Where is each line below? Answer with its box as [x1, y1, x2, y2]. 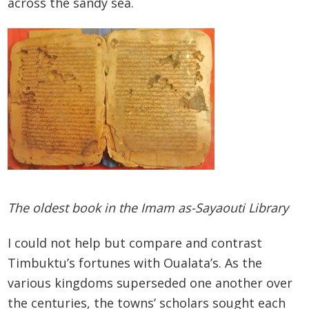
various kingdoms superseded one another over [8, 274, 293, 291]
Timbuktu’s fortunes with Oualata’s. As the [8, 254, 263, 271]
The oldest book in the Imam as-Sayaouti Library [8, 199, 289, 217]
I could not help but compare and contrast [8, 234, 263, 251]
